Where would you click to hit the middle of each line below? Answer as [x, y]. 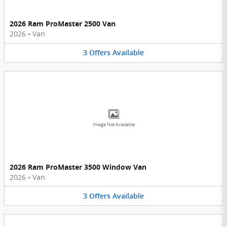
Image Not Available [113, 124]
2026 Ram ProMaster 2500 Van [63, 24]
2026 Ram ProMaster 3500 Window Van [78, 167]
